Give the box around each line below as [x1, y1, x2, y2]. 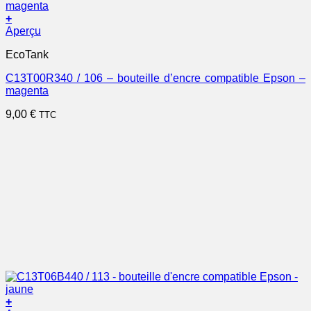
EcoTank [6, 48, 49, 60]
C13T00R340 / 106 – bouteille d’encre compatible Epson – [6, 72, 305, 84]
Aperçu [6, 24, 41, 37]
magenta [6, 84, 49, 96]
